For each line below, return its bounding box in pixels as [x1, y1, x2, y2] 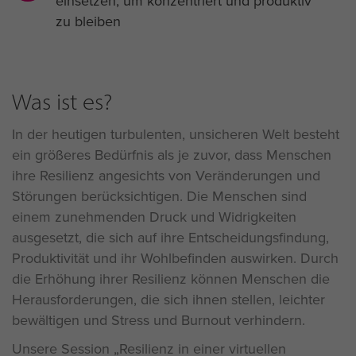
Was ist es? [12, 87, 112, 115]
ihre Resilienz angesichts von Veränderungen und [12, 164, 320, 185]
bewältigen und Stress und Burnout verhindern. [12, 309, 305, 330]
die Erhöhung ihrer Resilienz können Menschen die [12, 268, 330, 288]
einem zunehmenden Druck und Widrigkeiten [12, 206, 296, 226]
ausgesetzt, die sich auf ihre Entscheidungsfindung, [12, 226, 329, 247]
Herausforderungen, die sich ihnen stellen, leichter [12, 288, 325, 309]
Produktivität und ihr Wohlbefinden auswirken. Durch [12, 247, 339, 268]
